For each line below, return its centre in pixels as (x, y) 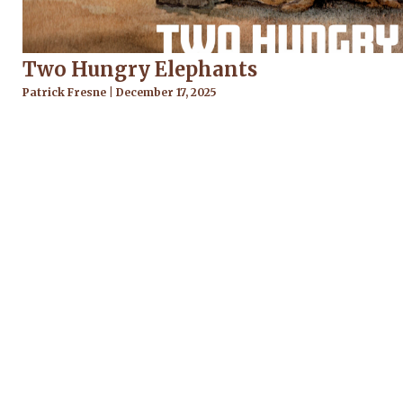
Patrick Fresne (66, 93)
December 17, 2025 (165, 93)
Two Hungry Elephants (140, 70)
